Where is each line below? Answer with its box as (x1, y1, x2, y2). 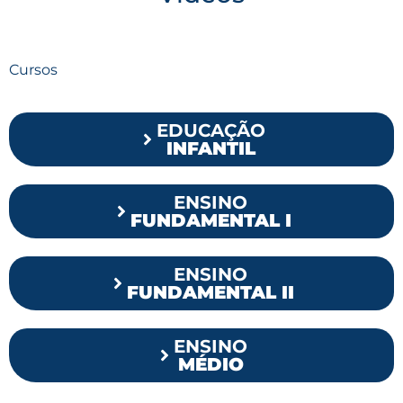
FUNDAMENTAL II (127, 281, 294, 303)
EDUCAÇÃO (156, 119, 265, 141)
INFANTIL (166, 137, 255, 159)
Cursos (9, 61, 58, 79)
